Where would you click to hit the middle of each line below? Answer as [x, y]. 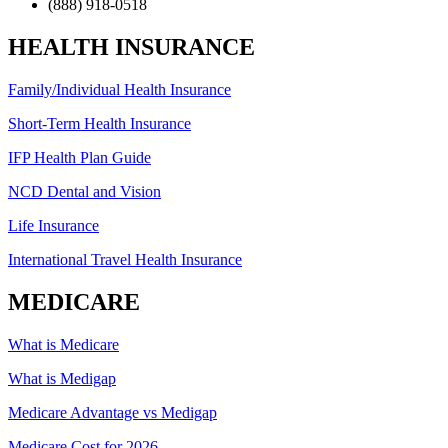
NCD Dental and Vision [84, 192]
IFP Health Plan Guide [79, 158]
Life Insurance [53, 226]
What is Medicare [63, 345]
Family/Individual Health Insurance [119, 90]
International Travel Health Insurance [125, 260]
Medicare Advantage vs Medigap [112, 413]
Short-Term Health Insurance [99, 124]
